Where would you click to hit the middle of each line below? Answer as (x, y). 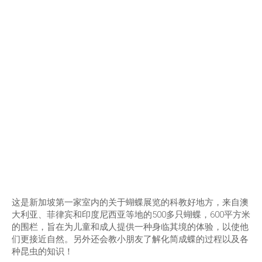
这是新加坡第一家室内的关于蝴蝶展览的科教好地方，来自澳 (130, 203)
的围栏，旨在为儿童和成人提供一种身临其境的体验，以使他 (130, 227)
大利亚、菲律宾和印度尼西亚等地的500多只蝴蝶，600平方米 (131, 215)
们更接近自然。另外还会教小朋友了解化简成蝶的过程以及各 (130, 239)
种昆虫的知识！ (42, 252)
